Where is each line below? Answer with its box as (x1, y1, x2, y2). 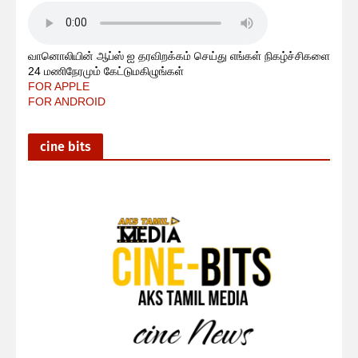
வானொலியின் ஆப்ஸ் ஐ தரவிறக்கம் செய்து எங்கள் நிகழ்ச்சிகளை (28, 49, 330, 62)
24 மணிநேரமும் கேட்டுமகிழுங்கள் (28, 64, 184, 78)
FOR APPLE (28, 79, 89, 93)
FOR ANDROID (28, 94, 105, 108)
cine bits (40, 138, 91, 154)
